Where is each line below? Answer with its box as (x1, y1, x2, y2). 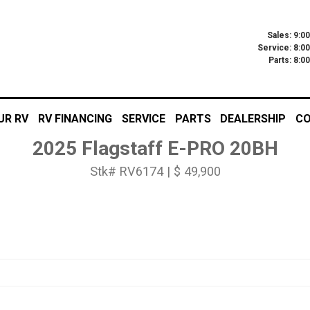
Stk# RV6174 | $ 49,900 (89, 164, 221, 179)
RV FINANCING (38, 112, 113, 125)
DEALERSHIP (220, 112, 286, 125)
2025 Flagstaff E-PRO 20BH (32, 137, 278, 160)
